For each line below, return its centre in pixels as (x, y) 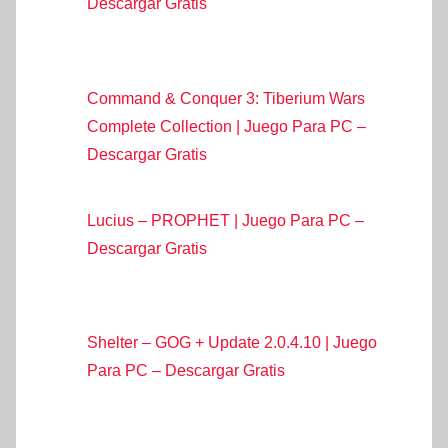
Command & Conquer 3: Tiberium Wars (226, 98)
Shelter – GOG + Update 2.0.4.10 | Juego (232, 342)
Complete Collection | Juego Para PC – (226, 126)
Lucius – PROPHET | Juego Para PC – (225, 220)
